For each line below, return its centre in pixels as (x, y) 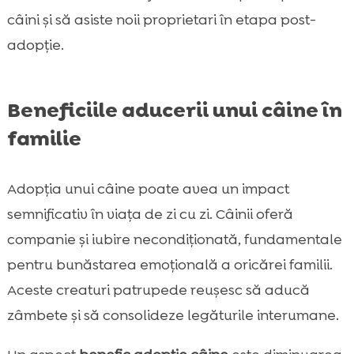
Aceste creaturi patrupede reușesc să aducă (158, 290)
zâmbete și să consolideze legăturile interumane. (173, 316)
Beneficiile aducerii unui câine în (174, 110)
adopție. (35, 45)
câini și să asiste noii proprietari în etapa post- (161, 20)
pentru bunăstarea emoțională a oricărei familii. (169, 265)
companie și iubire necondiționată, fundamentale (174, 240)
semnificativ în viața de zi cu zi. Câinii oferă (150, 215)
